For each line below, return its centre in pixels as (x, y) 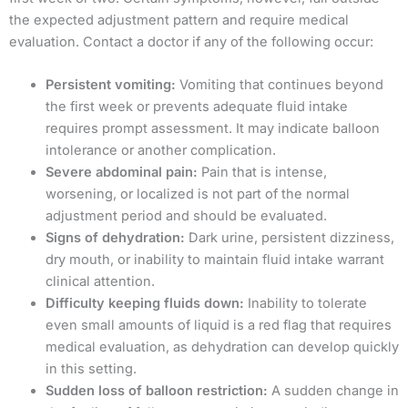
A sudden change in (333, 390)
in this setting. (91, 368)
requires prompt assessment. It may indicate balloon (213, 128)
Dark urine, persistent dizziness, (290, 237)
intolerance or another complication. (161, 150)
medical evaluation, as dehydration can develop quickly (222, 347)
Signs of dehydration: (115, 237)
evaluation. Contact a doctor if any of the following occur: (191, 41)
